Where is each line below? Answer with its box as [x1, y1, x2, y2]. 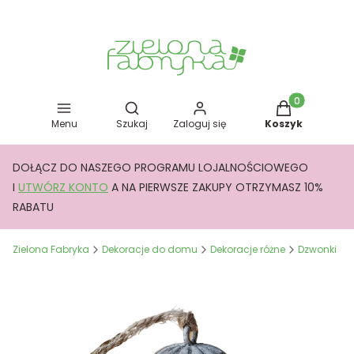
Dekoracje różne [210, 243, 285, 256]
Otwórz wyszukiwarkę [130, 100, 247, 115]
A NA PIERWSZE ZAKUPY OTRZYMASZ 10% [111, 179, 323, 195]
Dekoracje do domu [102, 243, 198, 256]
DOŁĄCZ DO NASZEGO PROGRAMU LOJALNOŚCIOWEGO [13, 160, 308, 175]
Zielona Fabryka [13, 243, 89, 256]
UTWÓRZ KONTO [18, 179, 108, 195]
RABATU [13, 199, 54, 215]
